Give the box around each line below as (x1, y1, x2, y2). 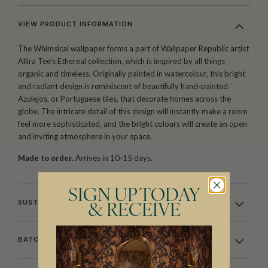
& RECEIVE (87, 202, 181, 221)
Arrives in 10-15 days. (74, 153, 153, 163)
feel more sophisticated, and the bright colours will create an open (18, 119, 247, 129)
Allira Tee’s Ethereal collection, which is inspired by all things (18, 56, 225, 66)
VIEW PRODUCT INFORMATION (18, 20, 133, 29)
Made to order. (18, 153, 74, 163)
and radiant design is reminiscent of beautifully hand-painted (18, 81, 228, 92)
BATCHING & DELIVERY (18, 235, 105, 244)
